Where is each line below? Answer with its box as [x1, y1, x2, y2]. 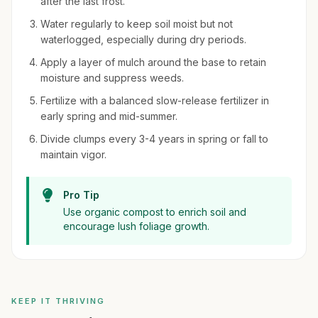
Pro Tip [63, 189, 99, 201]
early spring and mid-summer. [40, 110, 177, 122]
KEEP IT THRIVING [11, 296, 105, 306]
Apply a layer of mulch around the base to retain [40, 56, 266, 68]
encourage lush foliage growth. [63, 220, 209, 232]
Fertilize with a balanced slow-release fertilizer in [40, 94, 269, 106]
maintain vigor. [40, 148, 106, 160]
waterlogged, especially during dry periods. [40, 33, 246, 45]
